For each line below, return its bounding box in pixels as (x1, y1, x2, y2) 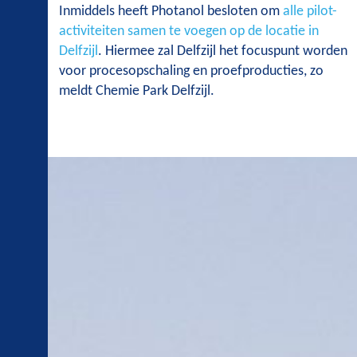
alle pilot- (283, 4, 337, 20)
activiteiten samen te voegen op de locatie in (59, 24, 319, 40)
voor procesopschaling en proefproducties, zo (59, 64, 324, 80)
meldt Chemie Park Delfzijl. (59, 84, 214, 100)
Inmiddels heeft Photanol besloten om (59, 4, 283, 20)
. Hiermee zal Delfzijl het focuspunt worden (98, 44, 347, 60)
